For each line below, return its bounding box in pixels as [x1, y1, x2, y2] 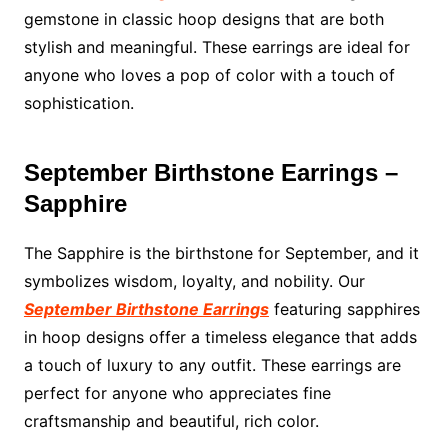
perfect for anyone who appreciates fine [23, 383, 331, 404]
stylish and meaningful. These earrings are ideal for [23, 37, 410, 58]
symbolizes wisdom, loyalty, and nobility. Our [23, 271, 365, 292]
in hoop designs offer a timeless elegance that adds [23, 327, 417, 348]
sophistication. [23, 93, 134, 114]
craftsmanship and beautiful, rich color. [23, 411, 319, 432]
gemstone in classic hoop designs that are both [23, 9, 384, 30]
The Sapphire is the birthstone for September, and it [23, 243, 419, 264]
